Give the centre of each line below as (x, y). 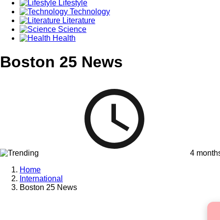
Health (63, 38)
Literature (78, 20)
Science (71, 29)
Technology (89, 11)
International (41, 178)
